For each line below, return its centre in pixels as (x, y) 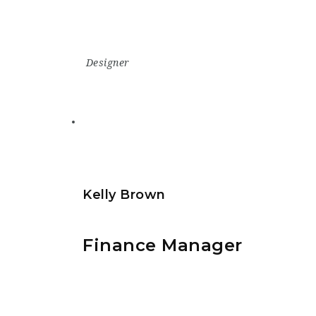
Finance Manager (163, 245)
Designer (108, 62)
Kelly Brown (124, 194)
